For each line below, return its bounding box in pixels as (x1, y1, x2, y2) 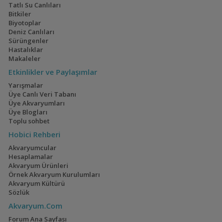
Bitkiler (8, 9, 31, 18)
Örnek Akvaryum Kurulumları (8, 170, 100, 179)
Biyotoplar (8, 18, 41, 27)
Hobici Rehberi (8, 129, 60, 139)
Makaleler (8, 54, 41, 63)
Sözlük (8, 188, 29, 197)
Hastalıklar (8, 45, 43, 54)
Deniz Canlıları (8, 27, 55, 36)
